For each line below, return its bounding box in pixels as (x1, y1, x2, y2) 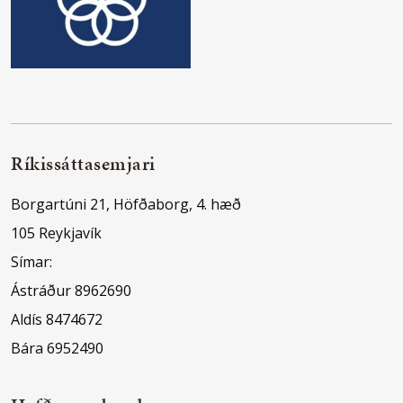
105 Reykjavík (11, 223, 102, 243)
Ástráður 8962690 (11, 281, 131, 300)
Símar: (11, 252, 52, 272)
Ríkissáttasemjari (11, 151, 156, 176)
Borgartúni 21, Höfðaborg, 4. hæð (11, 194, 241, 214)
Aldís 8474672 (11, 309, 103, 329)
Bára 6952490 (11, 338, 103, 358)
